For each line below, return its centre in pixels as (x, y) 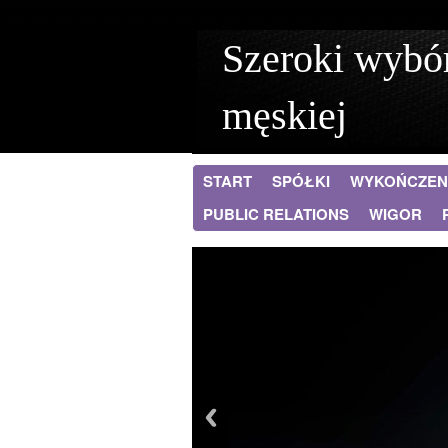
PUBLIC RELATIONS (276, 214)
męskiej (284, 115)
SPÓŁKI (301, 181)
